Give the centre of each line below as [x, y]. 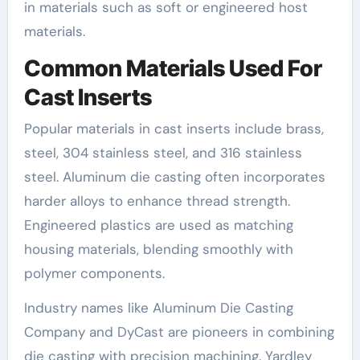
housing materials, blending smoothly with [158, 250]
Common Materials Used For [173, 68]
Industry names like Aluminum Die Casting [158, 308]
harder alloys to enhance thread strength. [157, 201]
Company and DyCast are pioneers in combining [179, 332]
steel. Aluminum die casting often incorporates [174, 177]
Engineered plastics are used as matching [158, 225]
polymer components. [94, 274]
